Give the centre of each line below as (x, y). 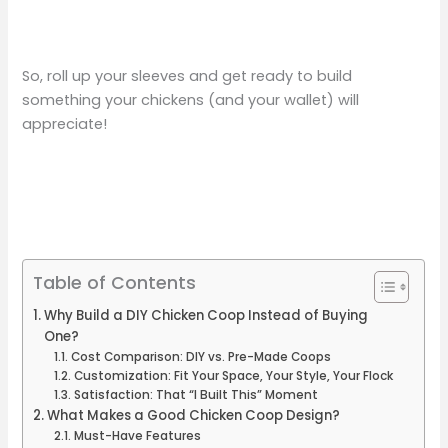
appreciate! (65, 123)
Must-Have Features (137, 436)
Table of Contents (115, 282)
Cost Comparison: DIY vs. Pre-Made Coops (200, 357)
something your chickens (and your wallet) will (191, 99)
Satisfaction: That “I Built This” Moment (195, 395)
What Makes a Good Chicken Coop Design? (194, 416)
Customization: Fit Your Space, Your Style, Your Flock (233, 376)
